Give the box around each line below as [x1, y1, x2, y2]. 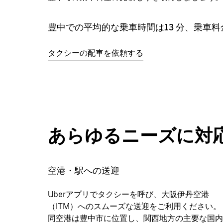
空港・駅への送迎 [48, 165, 119, 176]
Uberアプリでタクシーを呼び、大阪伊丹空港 [48, 189, 209, 199]
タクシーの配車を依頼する [48, 48, 143, 58]
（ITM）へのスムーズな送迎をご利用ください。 [48, 201, 221, 211]
